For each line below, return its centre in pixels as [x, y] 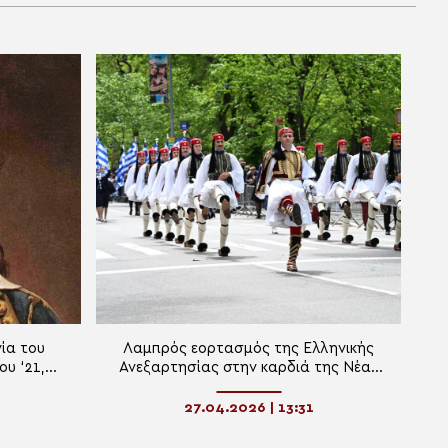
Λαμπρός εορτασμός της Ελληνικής [248, 348]
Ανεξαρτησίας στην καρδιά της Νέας [248, 367]
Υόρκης [248, 386]
